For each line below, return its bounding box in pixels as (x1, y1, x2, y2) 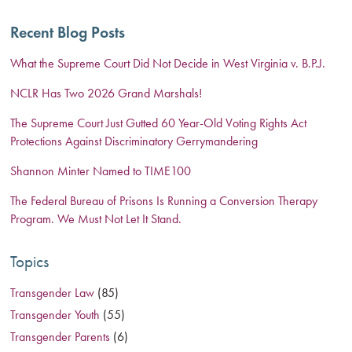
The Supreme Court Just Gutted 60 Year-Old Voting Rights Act (10, 115, 307, 130)
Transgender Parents (10, 329, 111, 344)
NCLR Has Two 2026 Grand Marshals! (10, 86, 203, 101)
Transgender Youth (10, 307, 101, 322)
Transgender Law (10, 285, 95, 300)
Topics (10, 252, 49, 271)
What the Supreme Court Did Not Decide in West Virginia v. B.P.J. (10, 56, 326, 71)
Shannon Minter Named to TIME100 (10, 163, 192, 178)
